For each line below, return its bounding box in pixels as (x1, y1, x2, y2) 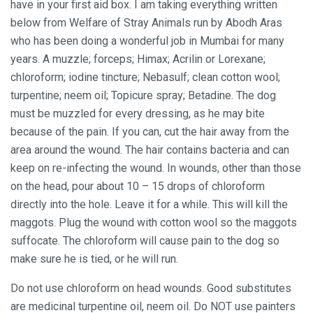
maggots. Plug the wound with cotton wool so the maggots (10, 215, 297, 229)
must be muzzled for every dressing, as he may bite (10, 106, 265, 120)
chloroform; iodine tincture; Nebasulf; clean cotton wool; (10, 70, 280, 84)
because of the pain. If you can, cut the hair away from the (10, 124, 289, 138)
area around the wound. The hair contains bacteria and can (10, 143, 289, 156)
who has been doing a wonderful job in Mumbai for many (10, 34, 284, 48)
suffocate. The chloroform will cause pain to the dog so (10, 233, 279, 247)
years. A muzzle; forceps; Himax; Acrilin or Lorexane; (10, 52, 265, 66)
